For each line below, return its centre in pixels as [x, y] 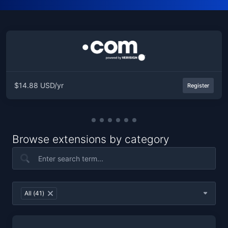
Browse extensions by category [91, 139]
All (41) [34, 193]
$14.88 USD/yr [39, 85]
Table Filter [30, 187]
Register [198, 85]
